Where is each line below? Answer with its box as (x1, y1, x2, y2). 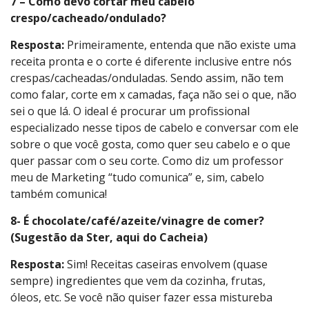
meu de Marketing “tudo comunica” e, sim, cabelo (10, 170, 264, 186)
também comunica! (10, 186, 107, 202)
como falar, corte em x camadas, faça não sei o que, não (10, 87, 297, 103)
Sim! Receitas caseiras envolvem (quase (67, 257, 268, 272)
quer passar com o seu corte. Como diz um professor (10, 153, 283, 169)
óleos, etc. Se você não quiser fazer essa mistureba (10, 290, 272, 306)
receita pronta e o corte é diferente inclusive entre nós (10, 54, 292, 70)
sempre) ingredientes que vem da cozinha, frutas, (10, 273, 266, 289)
